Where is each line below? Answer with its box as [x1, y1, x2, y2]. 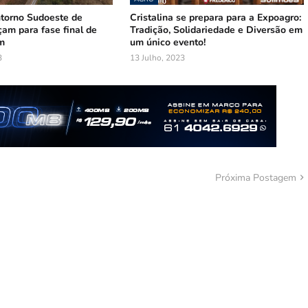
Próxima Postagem [215, 170, 296, 184]
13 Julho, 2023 [130, 52, 186, 63]
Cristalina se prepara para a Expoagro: [130, 10, 302, 24]
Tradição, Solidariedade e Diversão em [130, 23, 303, 36]
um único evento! [130, 35, 206, 49]
